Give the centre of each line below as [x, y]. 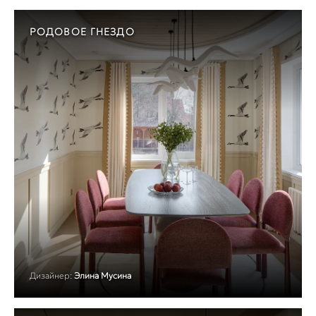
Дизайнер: [51, 275]
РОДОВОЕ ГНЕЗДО [82, 31]
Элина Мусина [103, 275]
